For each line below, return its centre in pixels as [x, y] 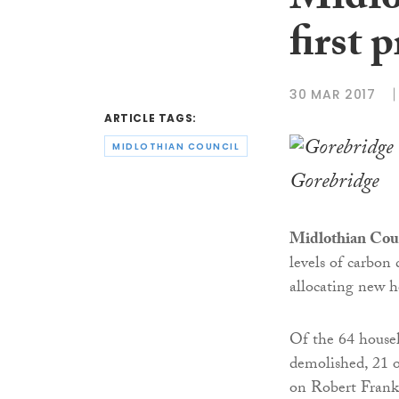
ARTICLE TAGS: [151, 118]
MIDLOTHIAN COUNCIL [176, 146]
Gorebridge [334, 183]
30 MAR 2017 [333, 94]
